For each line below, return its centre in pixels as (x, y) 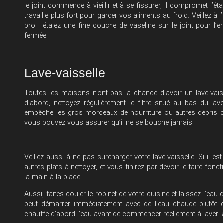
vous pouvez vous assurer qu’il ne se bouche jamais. (109, 123)
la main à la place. (53, 177)
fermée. (36, 36)
